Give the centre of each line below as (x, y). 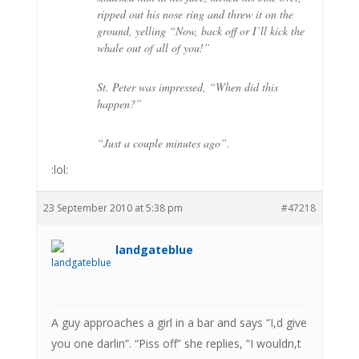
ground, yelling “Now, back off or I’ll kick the (200, 30)
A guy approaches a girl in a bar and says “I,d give (179, 322)
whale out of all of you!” (153, 47)
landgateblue (154, 249)
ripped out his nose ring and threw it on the (195, 14)
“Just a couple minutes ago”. (163, 143)
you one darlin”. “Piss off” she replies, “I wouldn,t (176, 343)
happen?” (119, 103)
